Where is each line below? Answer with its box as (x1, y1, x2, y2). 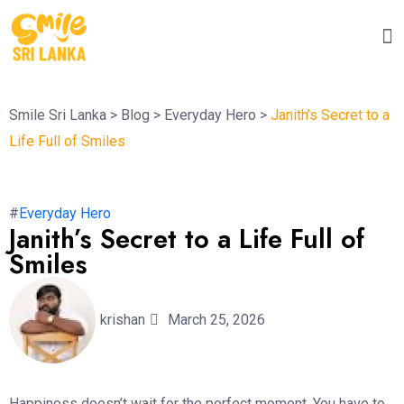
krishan (100, 311, 145, 329)
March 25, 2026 (168, 311, 265, 329)
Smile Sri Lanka (9, 106, 106, 124)
